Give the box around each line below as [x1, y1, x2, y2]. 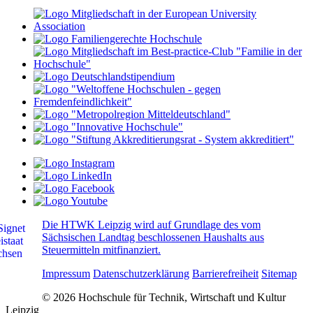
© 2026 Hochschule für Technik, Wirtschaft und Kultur [42, 291, 286, 304]
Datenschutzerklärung [93, 268, 189, 280]
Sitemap [261, 268, 297, 280]
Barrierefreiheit [192, 268, 259, 280]
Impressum [42, 268, 90, 280]
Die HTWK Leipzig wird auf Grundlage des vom [42, 219, 261, 231]
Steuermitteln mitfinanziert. [42, 244, 161, 256]
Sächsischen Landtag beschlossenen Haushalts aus [42, 231, 264, 244]
